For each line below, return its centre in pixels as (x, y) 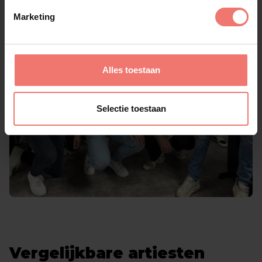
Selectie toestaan (131, 108)
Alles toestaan (131, 70)
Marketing (34, 17)
